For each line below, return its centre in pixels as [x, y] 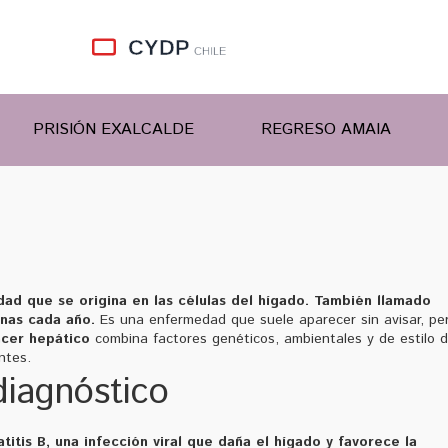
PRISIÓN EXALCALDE [113, 129]
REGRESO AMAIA [326, 129]
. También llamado [368, 300]
